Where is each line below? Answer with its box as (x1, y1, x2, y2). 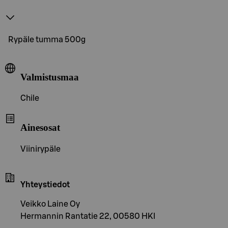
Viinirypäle (20, 145, 61, 153)
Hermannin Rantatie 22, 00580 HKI (20, 212, 155, 220)
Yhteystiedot (20, 180, 70, 189)
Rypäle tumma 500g (8, 35, 85, 44)
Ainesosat (20, 122, 60, 133)
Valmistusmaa (20, 71, 79, 82)
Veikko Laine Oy (20, 199, 80, 208)
